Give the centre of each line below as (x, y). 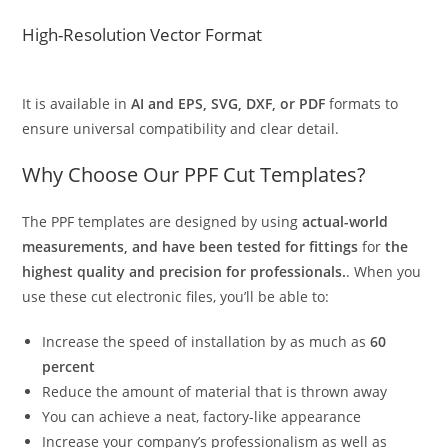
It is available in (77, 103)
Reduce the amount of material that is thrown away (215, 391)
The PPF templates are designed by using (162, 221)
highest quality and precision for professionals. (184, 271)
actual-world (345, 221)
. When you (384, 271)
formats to (362, 103)
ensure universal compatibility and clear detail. (181, 128)
